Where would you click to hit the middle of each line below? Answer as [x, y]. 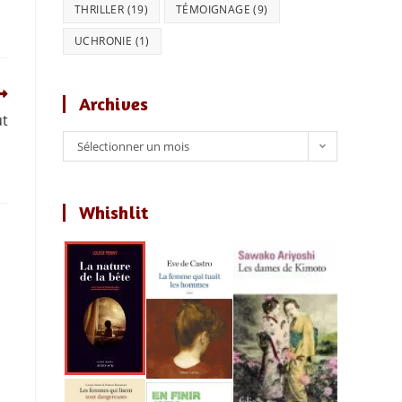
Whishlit [114, 212]
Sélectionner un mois [133, 146]
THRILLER [100, 9]
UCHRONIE [104, 41]
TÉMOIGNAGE [214, 9]
